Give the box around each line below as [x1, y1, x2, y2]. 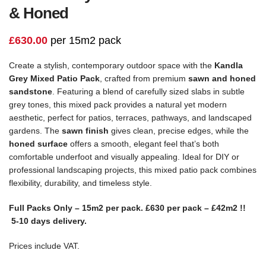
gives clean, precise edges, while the [109, 126, 249, 136]
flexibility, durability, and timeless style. [9, 178, 152, 188]
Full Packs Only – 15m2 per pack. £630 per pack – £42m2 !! [9, 203, 248, 213]
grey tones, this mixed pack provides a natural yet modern [9, 100, 227, 110]
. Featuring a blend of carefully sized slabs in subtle [52, 87, 245, 97]
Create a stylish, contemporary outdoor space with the [9, 61, 214, 71]
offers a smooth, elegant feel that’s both [68, 139, 219, 149]
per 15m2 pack [47, 34, 121, 47]
